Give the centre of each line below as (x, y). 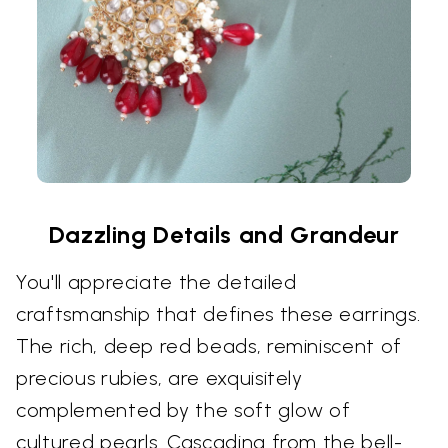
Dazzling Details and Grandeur (224, 235)
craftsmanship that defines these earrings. (218, 314)
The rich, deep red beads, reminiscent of (209, 346)
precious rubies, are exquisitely (159, 378)
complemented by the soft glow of (183, 410)
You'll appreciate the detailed (156, 282)
